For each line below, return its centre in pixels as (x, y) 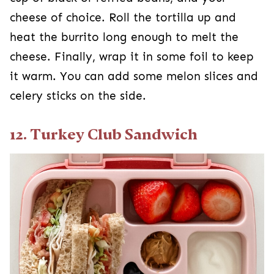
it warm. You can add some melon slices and (134, 77)
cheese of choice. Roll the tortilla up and (123, 18)
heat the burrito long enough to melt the (124, 38)
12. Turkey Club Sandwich (104, 135)
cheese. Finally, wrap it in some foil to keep (132, 57)
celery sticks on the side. (78, 96)
